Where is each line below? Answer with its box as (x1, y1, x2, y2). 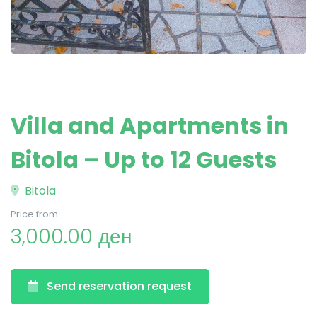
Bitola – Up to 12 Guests (11, 144, 277, 175)
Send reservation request (47, 278, 192, 294)
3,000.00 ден (11, 223, 132, 250)
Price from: (11, 208, 60, 220)
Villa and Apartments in (11, 110, 289, 142)
